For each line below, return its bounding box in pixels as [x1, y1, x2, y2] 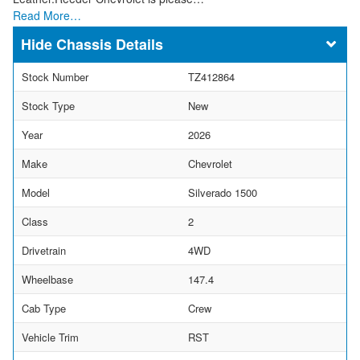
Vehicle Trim [22, 329, 79, 345]
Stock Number [22, 68, 88, 84]
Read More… [13, 6, 81, 23]
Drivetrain [22, 242, 66, 258]
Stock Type [22, 97, 75, 113]
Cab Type [22, 300, 66, 316]
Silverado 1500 [188, 184, 257, 200]
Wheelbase [22, 271, 73, 287]
